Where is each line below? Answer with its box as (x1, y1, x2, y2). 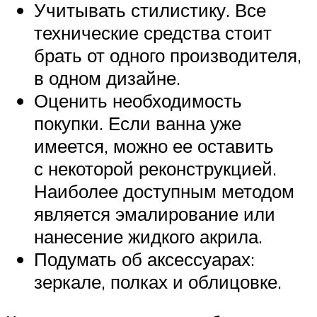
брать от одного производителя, (34, 43, 301, 67)
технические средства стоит (34, 21, 272, 44)
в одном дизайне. (34, 66, 180, 89)
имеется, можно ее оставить (34, 134, 274, 157)
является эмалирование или (34, 202, 275, 225)
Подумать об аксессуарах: (34, 247, 255, 270)
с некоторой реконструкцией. (34, 156, 277, 180)
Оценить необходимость (34, 88, 242, 112)
